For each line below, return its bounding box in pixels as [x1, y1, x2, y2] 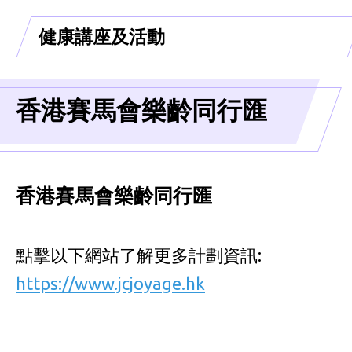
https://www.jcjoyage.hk [16, 273, 205, 293]
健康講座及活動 [38, 26, 165, 46]
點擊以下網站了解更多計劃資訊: [16, 244, 262, 265]
